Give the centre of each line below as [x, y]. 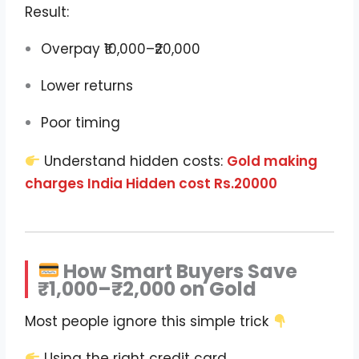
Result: [47, 12]
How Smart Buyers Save [179, 271]
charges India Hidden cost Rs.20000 [151, 184]
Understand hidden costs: [134, 161]
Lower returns [87, 86]
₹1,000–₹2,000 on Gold [147, 288]
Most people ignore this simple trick [149, 321]
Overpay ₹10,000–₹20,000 [121, 49]
